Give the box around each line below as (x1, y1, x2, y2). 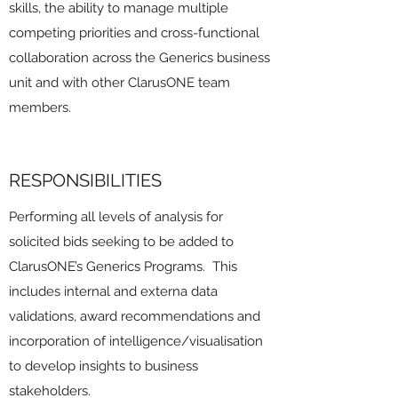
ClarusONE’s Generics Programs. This (9, 259, 237, 275)
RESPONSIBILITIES (9, 170, 162, 191)
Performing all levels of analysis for (9, 209, 223, 225)
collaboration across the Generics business (9, 50, 270, 66)
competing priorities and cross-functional (9, 25, 259, 41)
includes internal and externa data (9, 283, 218, 299)
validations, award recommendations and (9, 308, 260, 324)
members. (9, 99, 71, 115)
